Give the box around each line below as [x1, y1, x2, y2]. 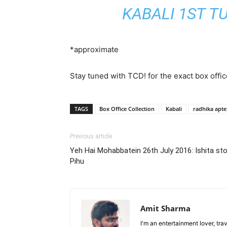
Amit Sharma [140, 203, 191, 213]
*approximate [70, 45, 119, 54]
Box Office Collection [99, 105, 155, 112]
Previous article [70, 133, 112, 140]
